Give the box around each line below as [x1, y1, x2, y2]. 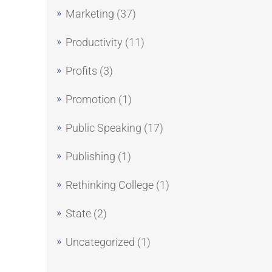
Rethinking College [66, 178, 154, 191]
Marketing [66, 7, 114, 20]
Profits [66, 64, 97, 77]
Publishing [66, 150, 115, 163]
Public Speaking [66, 121, 141, 134]
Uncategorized [66, 236, 135, 248]
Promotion [66, 93, 116, 106]
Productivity [66, 36, 123, 49]
